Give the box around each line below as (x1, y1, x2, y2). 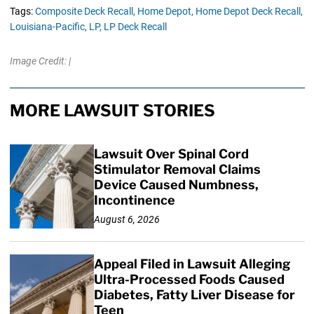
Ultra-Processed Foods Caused (93, 272, 285, 287)
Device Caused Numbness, (93, 177, 259, 193)
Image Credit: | (9, 55, 71, 67)
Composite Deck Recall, (34, 6, 135, 18)
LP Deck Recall (103, 21, 167, 33)
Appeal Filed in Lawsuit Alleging (93, 257, 290, 272)
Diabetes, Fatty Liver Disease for (93, 287, 295, 303)
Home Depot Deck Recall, (195, 6, 303, 18)
